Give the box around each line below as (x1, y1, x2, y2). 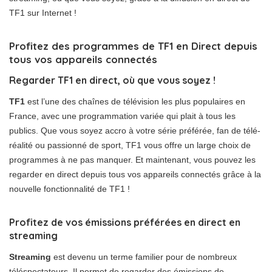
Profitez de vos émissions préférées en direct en (9, 216, 240, 228)
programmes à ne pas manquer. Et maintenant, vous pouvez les (9, 155, 256, 165)
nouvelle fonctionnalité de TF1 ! (9, 184, 130, 194)
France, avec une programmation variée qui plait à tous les (9, 111, 236, 121)
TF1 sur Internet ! (9, 8, 76, 18)
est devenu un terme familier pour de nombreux (51, 252, 237, 262)
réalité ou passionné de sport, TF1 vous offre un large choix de (9, 140, 251, 150)
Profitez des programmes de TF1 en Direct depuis (9, 39, 257, 52)
